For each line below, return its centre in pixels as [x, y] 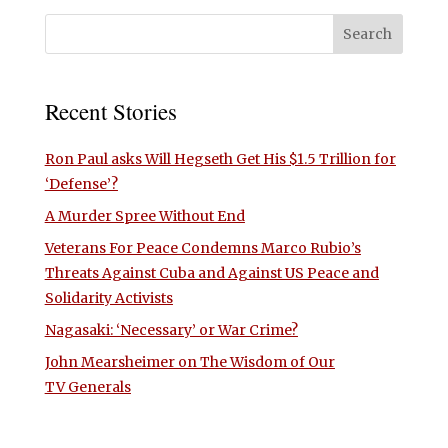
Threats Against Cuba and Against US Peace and [211, 272]
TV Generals [87, 386]
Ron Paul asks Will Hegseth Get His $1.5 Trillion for [220, 158]
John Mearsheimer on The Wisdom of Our [189, 361]
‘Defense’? [81, 183]
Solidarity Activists [108, 297]
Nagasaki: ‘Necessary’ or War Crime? [171, 329]
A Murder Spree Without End [144, 215]
